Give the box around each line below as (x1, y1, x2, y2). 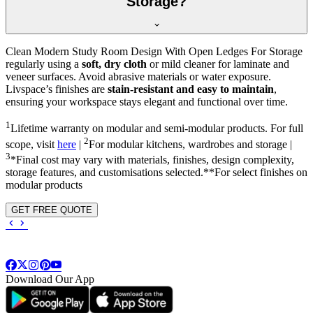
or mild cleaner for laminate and (147, 58, 289, 71)
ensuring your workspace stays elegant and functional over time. (6, 96, 288, 108)
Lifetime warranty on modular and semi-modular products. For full (10, 122, 303, 135)
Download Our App (6, 273, 94, 286)
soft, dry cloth (82, 58, 147, 71)
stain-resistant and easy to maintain (108, 83, 274, 96)
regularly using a (6, 58, 82, 71)
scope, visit (6, 138, 57, 150)
